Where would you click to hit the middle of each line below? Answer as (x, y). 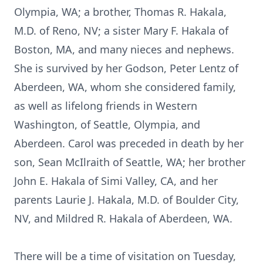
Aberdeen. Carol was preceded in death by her (129, 143)
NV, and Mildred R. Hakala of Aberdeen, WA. (123, 218)
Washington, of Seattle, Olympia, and (107, 124)
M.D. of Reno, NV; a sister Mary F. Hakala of (121, 31)
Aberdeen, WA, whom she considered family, (125, 87)
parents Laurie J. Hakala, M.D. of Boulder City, (127, 200)
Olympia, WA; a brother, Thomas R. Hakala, (120, 12)
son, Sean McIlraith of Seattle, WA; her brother (130, 162)
